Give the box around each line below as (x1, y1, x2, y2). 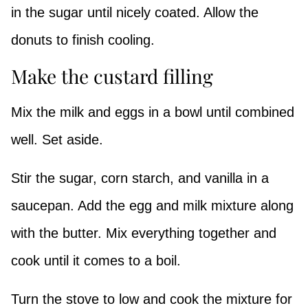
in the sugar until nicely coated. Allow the (11, 4, 258, 20)
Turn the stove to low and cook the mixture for (11, 291, 292, 307)
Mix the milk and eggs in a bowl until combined (11, 104, 294, 120)
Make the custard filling (11, 63, 213, 89)
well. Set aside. (11, 131, 103, 147)
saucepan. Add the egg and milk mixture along (11, 197, 294, 213)
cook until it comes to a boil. (11, 252, 185, 268)
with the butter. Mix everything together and (11, 225, 276, 241)
